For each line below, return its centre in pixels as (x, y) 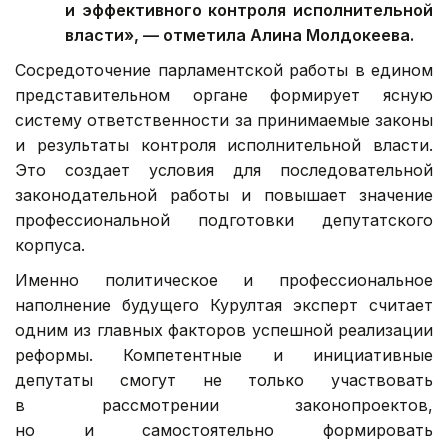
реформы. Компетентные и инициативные (224, 355)
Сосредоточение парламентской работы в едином (224, 70)
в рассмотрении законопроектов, (224, 405)
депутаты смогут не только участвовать (224, 380)
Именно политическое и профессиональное (224, 280)
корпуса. (50, 245)
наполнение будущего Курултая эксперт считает (224, 305)
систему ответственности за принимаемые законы (224, 120)
